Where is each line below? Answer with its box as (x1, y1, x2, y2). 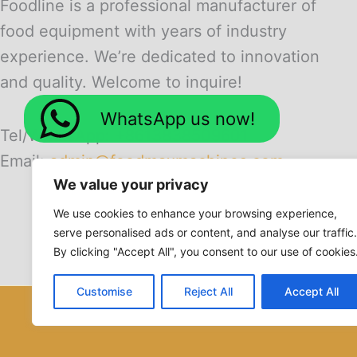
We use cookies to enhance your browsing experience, (53, 206, 337, 220)
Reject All (183, 284, 233, 298)
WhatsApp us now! (100, 108, 255, 129)
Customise (76, 284, 132, 298)
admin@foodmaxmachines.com (49, 151, 284, 171)
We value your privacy (53, 176, 209, 193)
